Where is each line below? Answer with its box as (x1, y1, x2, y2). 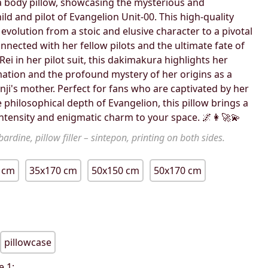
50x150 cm (92, 164, 140, 178)
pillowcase (4, 236, 52, 249)
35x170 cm (29, 164, 78, 178)
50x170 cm (154, 164, 202, 178)
